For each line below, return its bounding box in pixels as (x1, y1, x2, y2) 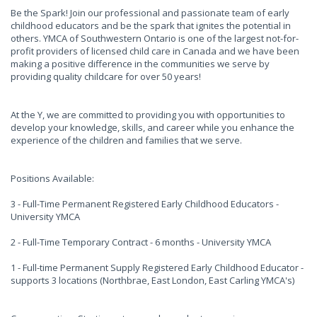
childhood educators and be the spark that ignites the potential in (11, 19, 291, 32)
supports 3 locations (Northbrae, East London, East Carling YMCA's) (11, 274, 294, 287)
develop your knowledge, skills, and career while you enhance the (11, 121, 294, 134)
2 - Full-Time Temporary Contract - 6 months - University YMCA (11, 236, 271, 248)
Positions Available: (11, 172, 94, 185)
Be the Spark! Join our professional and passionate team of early (11, 6, 289, 19)
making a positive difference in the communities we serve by (11, 57, 270, 70)
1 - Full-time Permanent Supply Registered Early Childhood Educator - (11, 261, 304, 274)
